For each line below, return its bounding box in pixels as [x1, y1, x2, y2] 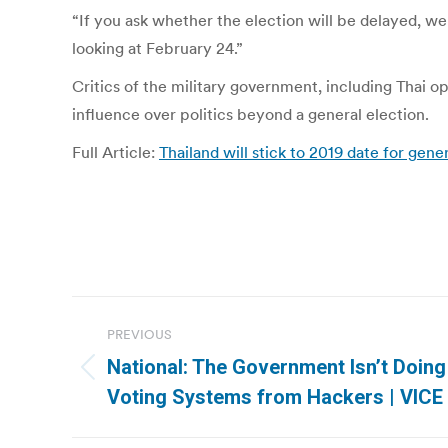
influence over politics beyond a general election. [72, 104, 429, 124]
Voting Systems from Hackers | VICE [107, 385, 443, 409]
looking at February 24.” [72, 38, 243, 58]
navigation [71, 341, 233, 381]
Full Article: [72, 142, 159, 162]
